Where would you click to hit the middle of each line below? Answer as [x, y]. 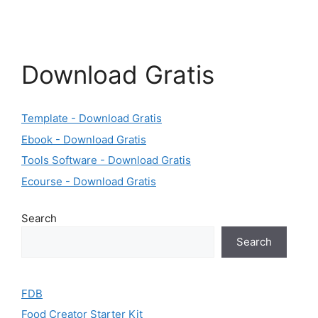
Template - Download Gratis [92, 118]
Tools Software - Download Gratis [106, 160]
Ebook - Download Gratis [84, 139]
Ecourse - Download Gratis [89, 181]
